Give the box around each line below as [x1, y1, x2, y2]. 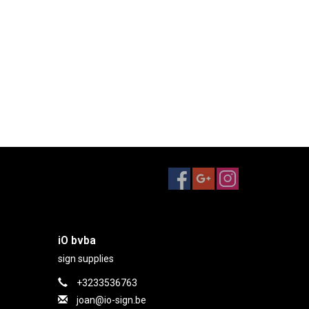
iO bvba [57, 234, 96, 247]
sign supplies [57, 253, 114, 264]
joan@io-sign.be [76, 295, 146, 306]
